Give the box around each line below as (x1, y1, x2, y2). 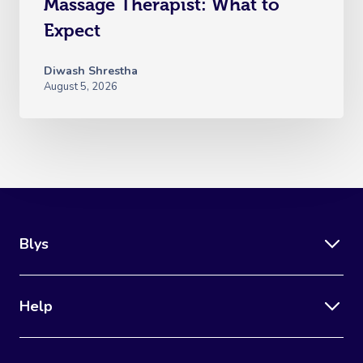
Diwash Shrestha (44, 63, 138, 79)
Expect (44, 20, 100, 41)
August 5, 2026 (44, 79, 117, 95)
